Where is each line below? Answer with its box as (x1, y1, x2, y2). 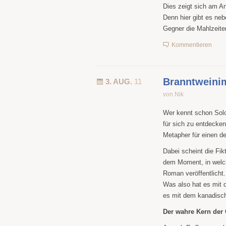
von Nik (163, 91, 184, 98)
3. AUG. (105, 77, 134, 86)
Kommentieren (172, 41, 212, 48)
